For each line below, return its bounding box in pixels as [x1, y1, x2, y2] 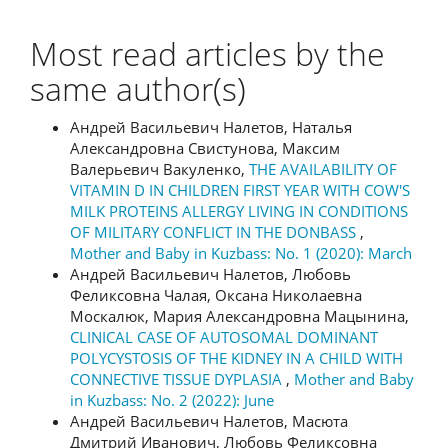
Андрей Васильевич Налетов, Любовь [70, 263, 351, 284]
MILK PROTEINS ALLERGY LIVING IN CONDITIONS [70, 200, 408, 221]
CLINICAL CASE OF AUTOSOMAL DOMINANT [70, 326, 378, 347]
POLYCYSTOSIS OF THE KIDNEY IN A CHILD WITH [70, 347, 403, 368]
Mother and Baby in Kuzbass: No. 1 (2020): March [70, 242, 412, 263]
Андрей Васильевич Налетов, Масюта [70, 410, 348, 431]
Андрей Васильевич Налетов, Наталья [70, 116, 352, 137]
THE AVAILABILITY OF [249, 158, 397, 179]
